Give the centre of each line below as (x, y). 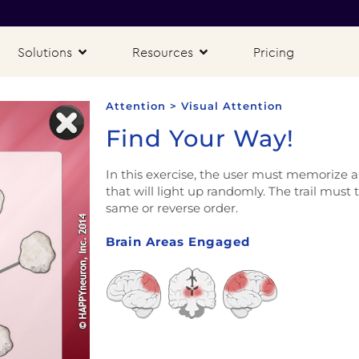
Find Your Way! (200, 138)
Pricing (273, 52)
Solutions (44, 52)
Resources (162, 52)
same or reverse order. (173, 208)
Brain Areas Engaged (180, 242)
